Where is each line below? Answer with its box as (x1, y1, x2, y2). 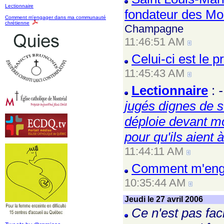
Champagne (124, 22, 183, 35)
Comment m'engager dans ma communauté (5, 14, 106, 20)
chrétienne (5, 20, 29, 25)
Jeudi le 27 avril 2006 (124, 195, 203, 203)
